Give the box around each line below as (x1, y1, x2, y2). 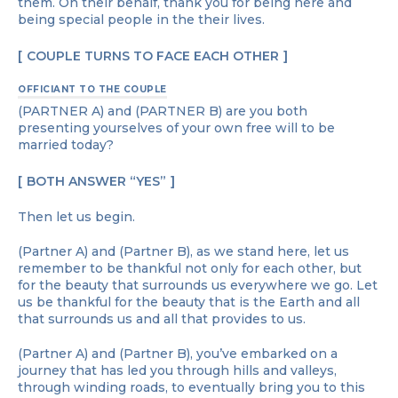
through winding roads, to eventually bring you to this (18, 378, 365, 395)
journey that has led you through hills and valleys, (18, 362, 337, 378)
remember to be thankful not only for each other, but (18, 259, 362, 276)
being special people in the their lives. (18, 11, 265, 28)
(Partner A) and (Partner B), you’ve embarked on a (18, 345, 338, 362)
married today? (18, 136, 114, 153)
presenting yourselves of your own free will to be (18, 119, 335, 136)
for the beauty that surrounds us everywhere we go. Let (18, 276, 378, 293)
